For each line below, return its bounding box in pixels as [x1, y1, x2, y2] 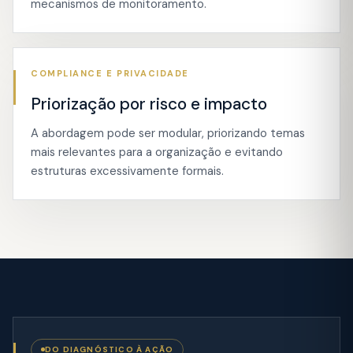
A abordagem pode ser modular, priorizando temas [31, 125, 305, 141]
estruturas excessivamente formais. [31, 163, 224, 179]
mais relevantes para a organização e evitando [31, 144, 283, 160]
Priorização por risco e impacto [31, 93, 267, 115]
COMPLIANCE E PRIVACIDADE [31, 68, 189, 79]
